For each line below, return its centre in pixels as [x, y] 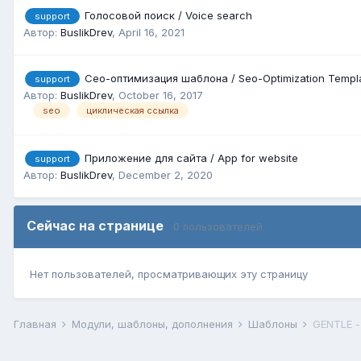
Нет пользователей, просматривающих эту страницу [169, 274]
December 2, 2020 [166, 175]
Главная [37, 324]
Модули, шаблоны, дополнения [154, 324]
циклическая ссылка [133, 110]
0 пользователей [218, 226]
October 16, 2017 [161, 95]
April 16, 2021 [151, 33]
